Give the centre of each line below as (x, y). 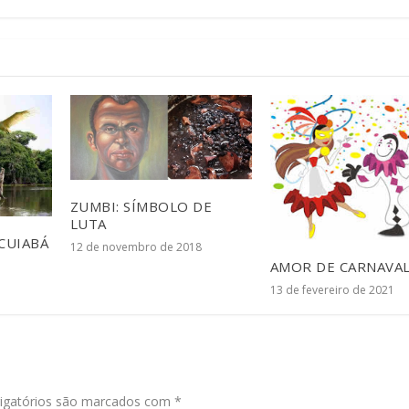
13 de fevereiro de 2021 (332, 290)
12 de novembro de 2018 (136, 247)
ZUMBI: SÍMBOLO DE (141, 207)
